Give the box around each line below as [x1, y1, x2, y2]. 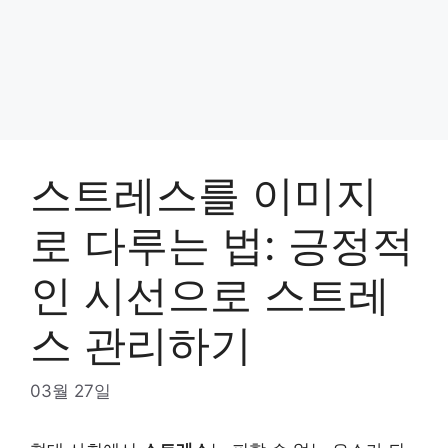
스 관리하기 [30, 319, 252, 370]
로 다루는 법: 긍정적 [30, 219, 414, 270]
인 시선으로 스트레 [30, 269, 390, 320]
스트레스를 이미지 [30, 169, 378, 220]
